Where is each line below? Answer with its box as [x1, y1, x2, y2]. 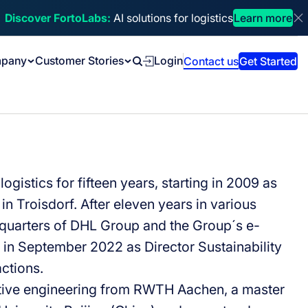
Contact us [184, 54, 239, 68]
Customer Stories [35, 54, 124, 67]
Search [131, 67, 168, 81]
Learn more [233, 11, 292, 25]
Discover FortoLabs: [4, 10, 111, 25]
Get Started [239, 54, 298, 68]
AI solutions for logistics [110, 10, 233, 25]
